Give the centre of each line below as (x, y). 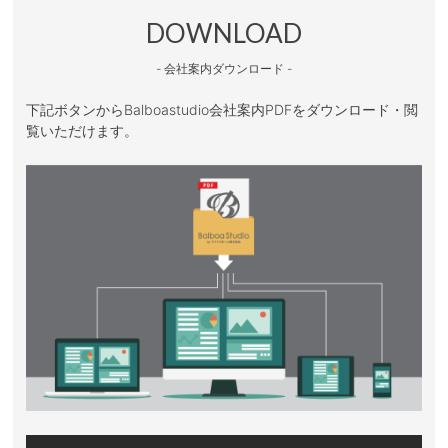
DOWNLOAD (224, 32)
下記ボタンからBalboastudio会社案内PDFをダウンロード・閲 (222, 109)
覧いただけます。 (82, 130)
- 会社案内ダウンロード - (224, 68)
